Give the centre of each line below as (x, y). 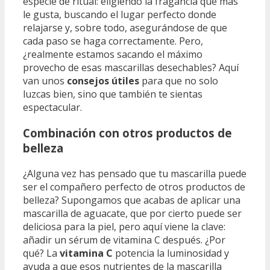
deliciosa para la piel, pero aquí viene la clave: (124, 226)
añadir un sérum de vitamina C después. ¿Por (124, 240)
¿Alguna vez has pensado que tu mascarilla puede (135, 173)
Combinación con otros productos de (127, 133)
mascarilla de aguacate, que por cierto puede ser (132, 213)
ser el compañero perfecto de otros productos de (134, 187)
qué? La (41, 253)
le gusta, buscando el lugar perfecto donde (120, 15)
